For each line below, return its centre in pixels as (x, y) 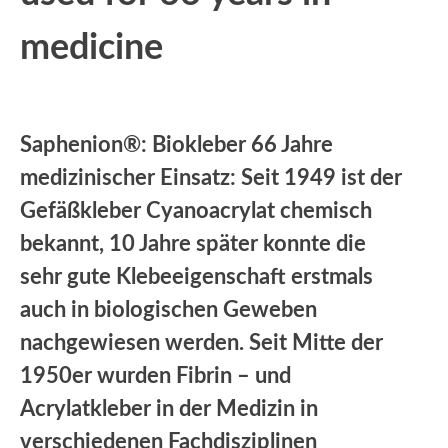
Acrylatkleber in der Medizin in (169, 408)
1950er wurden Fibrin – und (155, 375)
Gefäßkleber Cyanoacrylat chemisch (196, 210)
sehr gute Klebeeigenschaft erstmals (196, 276)
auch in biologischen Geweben (168, 309)
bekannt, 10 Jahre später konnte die (193, 243)
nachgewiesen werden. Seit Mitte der (201, 342)
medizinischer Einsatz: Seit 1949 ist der (211, 177)
